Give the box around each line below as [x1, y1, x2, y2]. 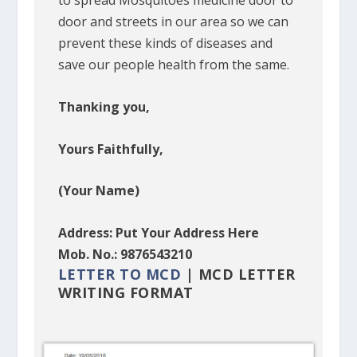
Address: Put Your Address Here [57, 223, 259, 241]
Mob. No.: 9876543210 [57, 245, 192, 263]
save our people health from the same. [57, 56, 289, 74]
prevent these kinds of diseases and [57, 34, 273, 53]
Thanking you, [57, 98, 150, 116]
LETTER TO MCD [57, 264, 182, 284]
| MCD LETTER [181, 264, 296, 284]
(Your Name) [57, 182, 139, 200]
